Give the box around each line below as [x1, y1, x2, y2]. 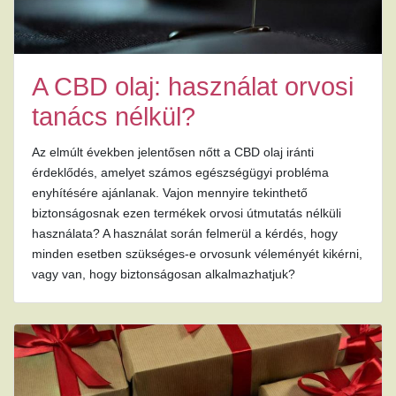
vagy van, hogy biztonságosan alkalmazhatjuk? [32, 267, 295, 282]
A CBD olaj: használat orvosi [32, 72, 354, 102]
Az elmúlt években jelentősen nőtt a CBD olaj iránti [32, 145, 314, 160]
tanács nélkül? [32, 103, 195, 132]
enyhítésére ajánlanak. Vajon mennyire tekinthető [32, 186, 308, 201]
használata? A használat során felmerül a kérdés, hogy [32, 226, 338, 241]
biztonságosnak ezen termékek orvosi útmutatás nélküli [32, 206, 341, 221]
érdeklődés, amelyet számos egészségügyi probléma [32, 165, 329, 180]
